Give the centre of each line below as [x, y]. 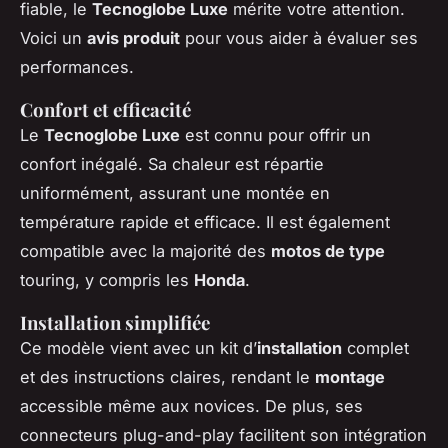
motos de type [328, 251]
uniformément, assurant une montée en [175, 193]
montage [350, 377]
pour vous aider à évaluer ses [299, 38]
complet [375, 348]
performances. [77, 67]
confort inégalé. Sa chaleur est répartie [172, 164]
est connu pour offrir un [275, 135]
